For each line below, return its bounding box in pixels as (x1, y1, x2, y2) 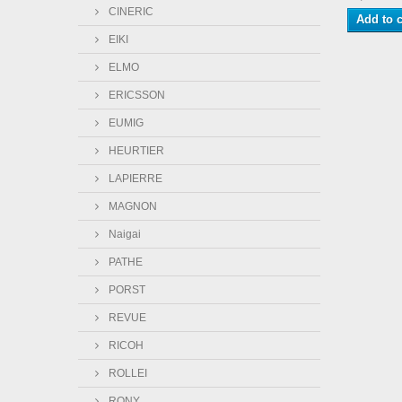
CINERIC (106, 5, 153, 18)
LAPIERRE (106, 172, 162, 185)
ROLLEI (106, 367, 147, 380)
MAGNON (106, 200, 157, 213)
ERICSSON (106, 89, 165, 101)
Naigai (106, 228, 141, 240)
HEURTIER (106, 144, 164, 157)
